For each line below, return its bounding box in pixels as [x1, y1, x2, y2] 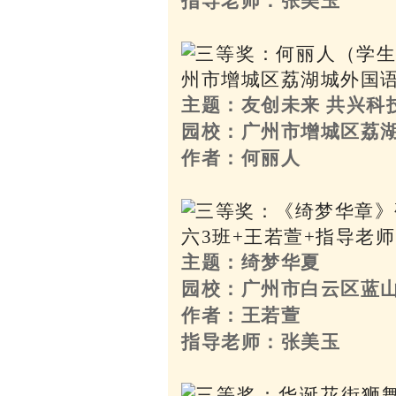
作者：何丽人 [181, 147, 301, 169]
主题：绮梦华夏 [181, 251, 321, 273]
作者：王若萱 [181, 304, 301, 326]
